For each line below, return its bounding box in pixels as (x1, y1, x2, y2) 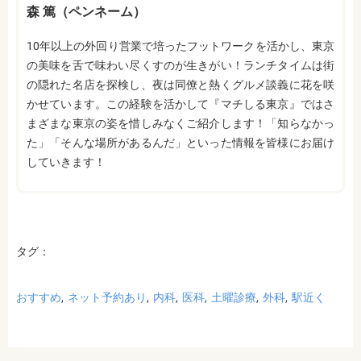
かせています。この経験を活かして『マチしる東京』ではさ (27, 98, 334, 111)
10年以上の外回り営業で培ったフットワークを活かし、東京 (27, 39, 334, 53)
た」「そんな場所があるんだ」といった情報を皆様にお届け (27, 136, 334, 150)
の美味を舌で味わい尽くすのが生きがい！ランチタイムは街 (27, 59, 334, 73)
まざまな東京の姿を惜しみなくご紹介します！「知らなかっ (27, 117, 334, 131)
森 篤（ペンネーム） (27, 4, 146, 20)
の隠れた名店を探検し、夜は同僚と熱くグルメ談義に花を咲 (27, 78, 334, 92)
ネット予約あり (68, 291, 147, 305)
